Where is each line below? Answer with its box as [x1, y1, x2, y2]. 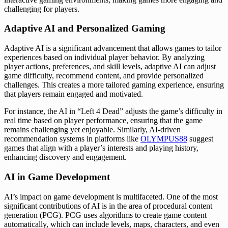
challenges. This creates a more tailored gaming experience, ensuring [4, 80, 224, 90]
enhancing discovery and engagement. [4, 153, 127, 162]
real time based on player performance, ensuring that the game [4, 116, 203, 125]
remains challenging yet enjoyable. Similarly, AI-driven [4, 125, 181, 134]
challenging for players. [4, 4, 79, 13]
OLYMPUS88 [140, 134, 187, 144]
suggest [187, 134, 213, 144]
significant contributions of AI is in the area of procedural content [4, 201, 212, 210]
